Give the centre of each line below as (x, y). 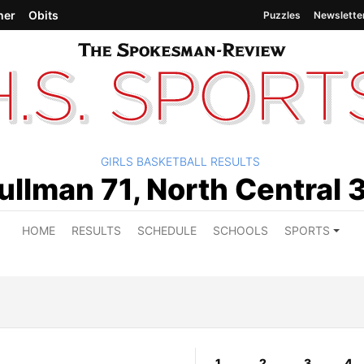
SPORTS (307, 230)
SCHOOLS (240, 230)
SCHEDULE (167, 230)
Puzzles (282, 15)
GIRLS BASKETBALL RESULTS (180, 161)
